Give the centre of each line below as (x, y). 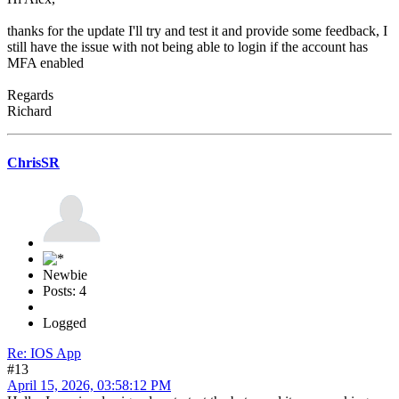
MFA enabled (45, 63)
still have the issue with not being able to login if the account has (187, 47)
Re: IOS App (44, 353)
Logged (65, 322)
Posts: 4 (65, 290)
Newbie (65, 274)
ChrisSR (33, 162)
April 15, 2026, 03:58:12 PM (89, 385)
